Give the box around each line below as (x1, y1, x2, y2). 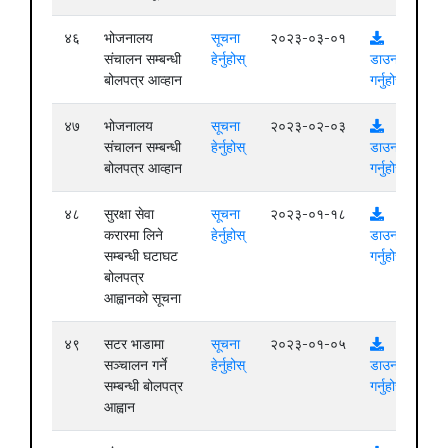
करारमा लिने (104, 226, 163, 243)
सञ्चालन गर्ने (104, 356, 167, 373)
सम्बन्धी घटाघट (104, 247, 178, 264)
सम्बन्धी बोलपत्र (104, 377, 183, 394)
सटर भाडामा (104, 335, 164, 352)
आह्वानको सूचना (104, 289, 181, 306)
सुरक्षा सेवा (104, 205, 154, 222)
